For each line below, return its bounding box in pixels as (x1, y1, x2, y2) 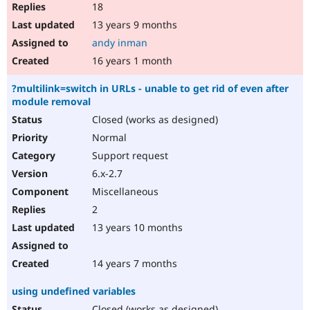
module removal (12, 95, 91, 109)
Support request (89, 149, 168, 163)
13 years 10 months (89, 221, 183, 235)
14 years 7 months (89, 257, 177, 271)
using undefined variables (12, 284, 136, 298)
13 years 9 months (89, 18, 177, 32)
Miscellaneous (89, 185, 158, 199)
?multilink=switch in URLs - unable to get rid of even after (12, 82, 289, 95)
